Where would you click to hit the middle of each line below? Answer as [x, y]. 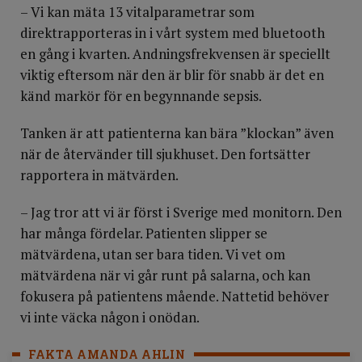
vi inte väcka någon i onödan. [110, 317]
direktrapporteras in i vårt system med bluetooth [173, 33]
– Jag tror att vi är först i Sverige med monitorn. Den [181, 212]
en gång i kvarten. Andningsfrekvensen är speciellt [175, 54]
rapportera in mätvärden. [99, 175]
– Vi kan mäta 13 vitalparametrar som [137, 12]
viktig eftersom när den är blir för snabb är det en [172, 75]
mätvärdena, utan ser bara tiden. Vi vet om [153, 254]
